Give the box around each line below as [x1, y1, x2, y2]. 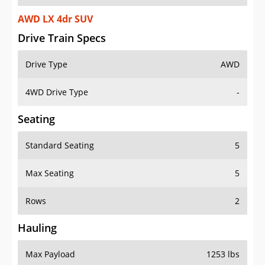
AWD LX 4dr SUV [18, 12, 93, 26]
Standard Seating [25, 140, 94, 151]
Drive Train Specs [18, 31, 106, 46]
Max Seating [25, 167, 74, 179]
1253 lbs [206, 248, 240, 260]
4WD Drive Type [25, 86, 88, 98]
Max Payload [25, 248, 75, 260]
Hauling [18, 221, 57, 235]
